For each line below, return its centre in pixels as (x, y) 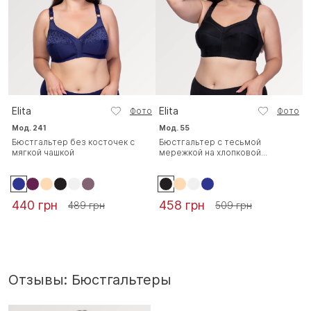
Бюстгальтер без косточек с (73, 142)
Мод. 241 (29, 128)
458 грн (182, 205)
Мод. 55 (174, 128)
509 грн (234, 205)
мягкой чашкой (43, 152)
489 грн (86, 205)
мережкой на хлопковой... (213, 152)
